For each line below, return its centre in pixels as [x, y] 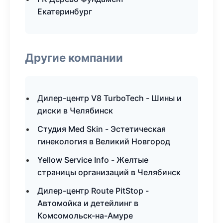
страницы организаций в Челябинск [109, 172]
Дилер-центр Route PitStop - [93, 191]
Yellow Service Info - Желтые [93, 160]
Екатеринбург [65, 11]
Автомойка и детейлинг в [88, 203]
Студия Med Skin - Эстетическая [102, 129]
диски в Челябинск [75, 111]
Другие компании [74, 57]
